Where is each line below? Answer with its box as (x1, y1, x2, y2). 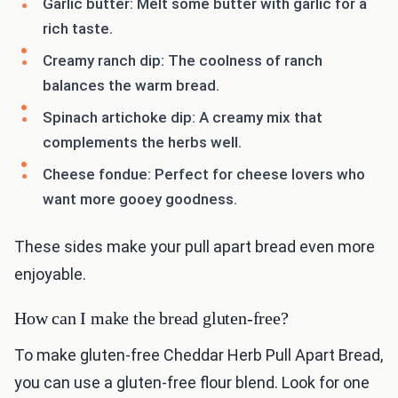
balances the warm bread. (43, 76, 219, 95)
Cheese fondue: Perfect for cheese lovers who (43, 165, 365, 184)
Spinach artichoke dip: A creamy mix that (43, 108, 322, 127)
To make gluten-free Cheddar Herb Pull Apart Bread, (14, 346, 383, 365)
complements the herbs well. (43, 133, 242, 152)
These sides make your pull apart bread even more (14, 237, 375, 257)
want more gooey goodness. (43, 190, 237, 209)
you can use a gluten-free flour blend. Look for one (14, 373, 370, 393)
